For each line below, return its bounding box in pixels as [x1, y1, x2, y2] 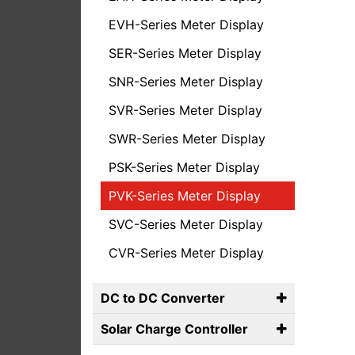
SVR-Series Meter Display [109, 102, 262, 118]
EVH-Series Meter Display [109, 17, 264, 32]
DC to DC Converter [101, 290, 225, 306]
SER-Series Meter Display [109, 45, 261, 61]
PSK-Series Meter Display [109, 159, 260, 175]
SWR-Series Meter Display [109, 131, 265, 147]
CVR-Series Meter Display [109, 245, 264, 261]
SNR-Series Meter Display [109, 74, 263, 90]
